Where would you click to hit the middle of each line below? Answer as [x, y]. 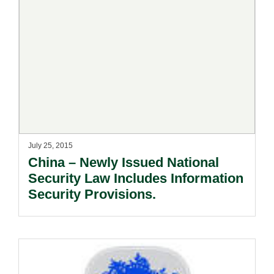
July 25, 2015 [50, 146]
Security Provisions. [92, 194]
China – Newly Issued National [124, 162]
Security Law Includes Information [136, 178]
